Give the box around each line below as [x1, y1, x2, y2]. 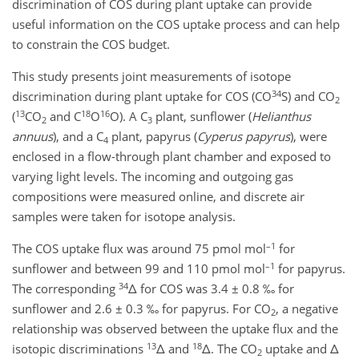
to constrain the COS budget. [12, 36, 170, 53]
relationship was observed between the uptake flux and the [12, 321, 338, 337]
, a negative [276, 301, 338, 317]
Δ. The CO [202, 341, 257, 357]
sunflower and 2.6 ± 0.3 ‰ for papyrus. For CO [12, 301, 271, 317]
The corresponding [12, 280, 119, 297]
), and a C [53, 128, 103, 145]
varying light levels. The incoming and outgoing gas [12, 168, 293, 185]
